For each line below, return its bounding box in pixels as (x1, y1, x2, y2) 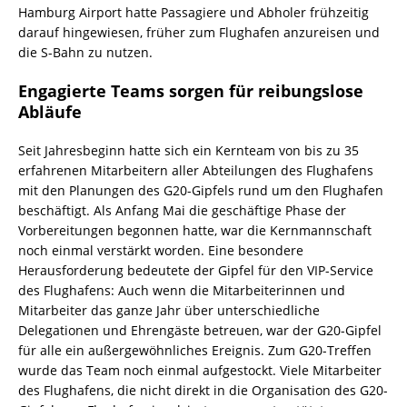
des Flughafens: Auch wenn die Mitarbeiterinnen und (18, 282, 345, 300)
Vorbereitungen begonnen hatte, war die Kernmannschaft (18, 222, 372, 240)
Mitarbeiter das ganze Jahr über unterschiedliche (18, 302, 320, 320)
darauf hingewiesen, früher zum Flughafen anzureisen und (18, 24, 380, 42)
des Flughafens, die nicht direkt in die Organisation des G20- (18, 382, 388, 400)
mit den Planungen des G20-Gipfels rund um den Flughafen (18, 182, 383, 200)
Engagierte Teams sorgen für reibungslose (18, 80, 363, 103)
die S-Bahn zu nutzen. (18, 44, 153, 62)
